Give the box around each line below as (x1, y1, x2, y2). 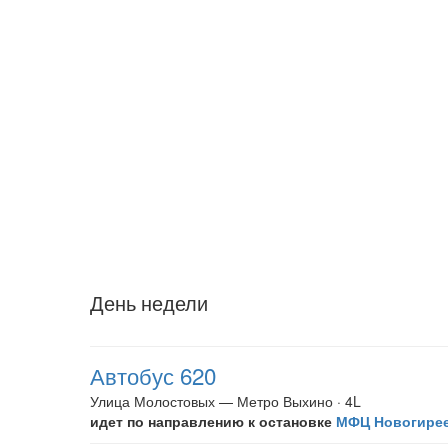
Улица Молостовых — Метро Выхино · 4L (90, 391, 361, 411)
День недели (90, 288, 208, 317)
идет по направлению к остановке (90, 411, 336, 431)
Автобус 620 (90, 359, 216, 391)
